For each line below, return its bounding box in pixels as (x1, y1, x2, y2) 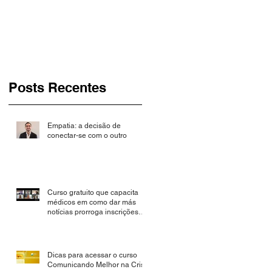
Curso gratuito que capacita (47, 188, 138, 197)
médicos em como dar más (47, 198, 136, 207)
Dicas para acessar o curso (47, 251, 137, 260)
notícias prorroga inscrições (47, 208, 138, 217)
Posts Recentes (8, 80, 106, 96)
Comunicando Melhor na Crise (47, 260, 149, 270)
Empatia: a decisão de (47, 121, 121, 131)
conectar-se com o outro (47, 131, 127, 140)
